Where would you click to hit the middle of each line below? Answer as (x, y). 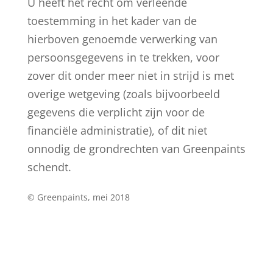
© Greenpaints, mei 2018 (78, 197)
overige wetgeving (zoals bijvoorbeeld (123, 94)
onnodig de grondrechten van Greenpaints (136, 149)
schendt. (49, 167)
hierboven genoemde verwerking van (122, 39)
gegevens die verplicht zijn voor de (116, 112)
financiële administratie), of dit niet (117, 130)
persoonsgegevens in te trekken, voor (123, 57)
